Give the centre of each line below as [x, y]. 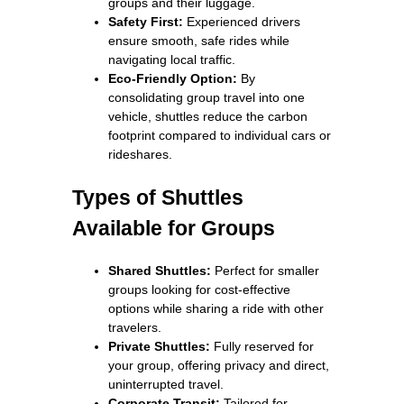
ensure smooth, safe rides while [199, 40]
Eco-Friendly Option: [173, 78]
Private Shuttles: [159, 346]
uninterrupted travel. [166, 384]
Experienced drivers [242, 21]
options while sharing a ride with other [216, 308]
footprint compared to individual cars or [220, 135]
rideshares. [140, 154]
